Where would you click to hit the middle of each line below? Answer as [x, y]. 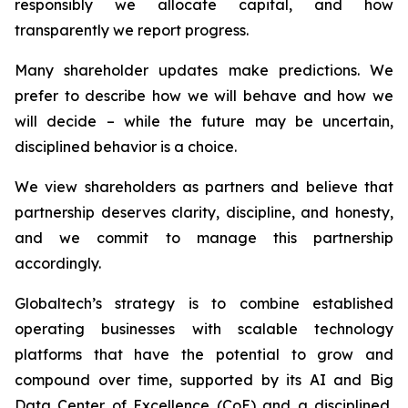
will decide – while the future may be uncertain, [204, 121]
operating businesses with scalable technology [204, 329]
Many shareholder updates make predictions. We [204, 70]
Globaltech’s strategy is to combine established [204, 303]
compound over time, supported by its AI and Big [204, 380]
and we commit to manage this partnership [204, 238]
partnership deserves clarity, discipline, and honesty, [204, 212]
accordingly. [58, 263]
